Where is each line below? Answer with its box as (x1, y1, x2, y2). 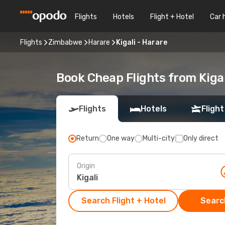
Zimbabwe (48, 38, 82, 47)
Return (76, 134, 99, 143)
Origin (77, 161, 95, 170)
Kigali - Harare (116, 38, 167, 47)
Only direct (183, 134, 218, 143)
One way (107, 134, 135, 143)
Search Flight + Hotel (81, 196, 166, 205)
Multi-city (143, 134, 175, 143)
